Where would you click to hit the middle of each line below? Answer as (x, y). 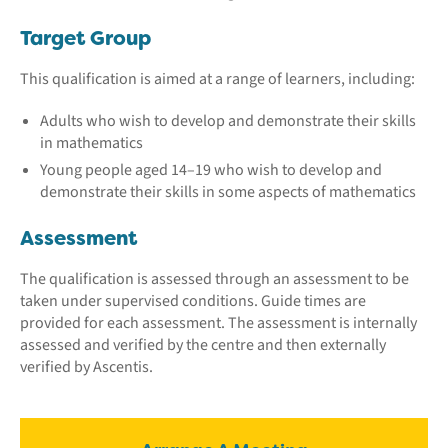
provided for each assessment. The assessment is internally (218, 322)
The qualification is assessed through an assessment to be (214, 278)
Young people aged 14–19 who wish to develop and (211, 169)
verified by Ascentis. (86, 366)
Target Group (85, 37)
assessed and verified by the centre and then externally (203, 344)
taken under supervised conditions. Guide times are (193, 300)
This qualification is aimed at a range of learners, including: (217, 78)
